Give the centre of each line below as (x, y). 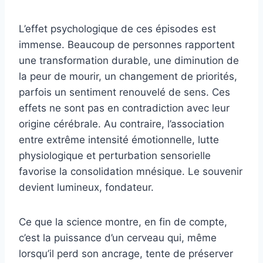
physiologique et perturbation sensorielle (115, 155)
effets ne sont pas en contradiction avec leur (124, 108)
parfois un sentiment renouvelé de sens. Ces (124, 92)
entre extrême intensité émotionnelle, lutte (119, 139)
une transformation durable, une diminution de (129, 60)
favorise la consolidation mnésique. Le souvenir (131, 171)
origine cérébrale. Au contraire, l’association (122, 124)
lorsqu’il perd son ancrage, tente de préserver (126, 253)
